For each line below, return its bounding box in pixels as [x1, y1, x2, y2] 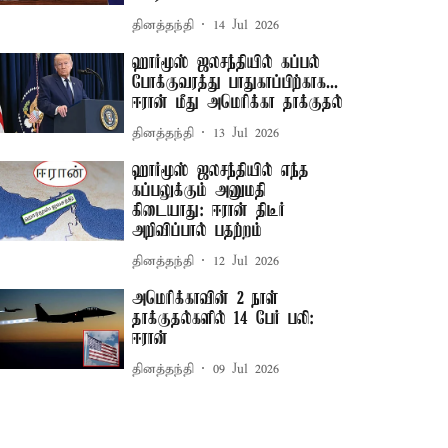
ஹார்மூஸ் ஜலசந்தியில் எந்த [132, 161, 310, 181]
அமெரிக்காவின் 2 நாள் [132, 289, 280, 309]
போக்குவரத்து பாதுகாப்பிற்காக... [132, 73, 339, 93]
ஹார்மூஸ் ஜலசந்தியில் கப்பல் [132, 53, 321, 73]
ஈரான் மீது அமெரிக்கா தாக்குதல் [132, 93, 344, 113]
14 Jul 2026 [213, 16, 280, 34]
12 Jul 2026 [213, 252, 280, 270]
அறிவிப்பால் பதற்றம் [132, 221, 263, 241]
